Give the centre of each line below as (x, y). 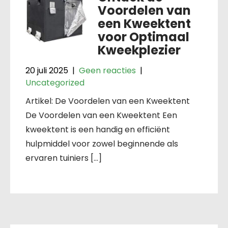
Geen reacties (107, 70)
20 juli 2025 (47, 70)
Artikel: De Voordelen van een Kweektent (108, 101)
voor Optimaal (143, 37)
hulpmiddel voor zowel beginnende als (102, 144)
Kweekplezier (139, 50)
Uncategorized (55, 82)
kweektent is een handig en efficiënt (98, 129)
